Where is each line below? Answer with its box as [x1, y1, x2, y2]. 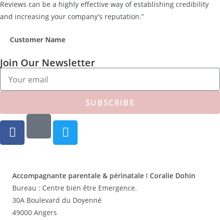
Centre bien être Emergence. [40, 183, 137, 192]
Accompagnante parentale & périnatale [12, 170, 146, 180]
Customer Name [10, 35, 65, 44]
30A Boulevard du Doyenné [12, 195, 104, 205]
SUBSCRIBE [85, 97, 135, 108]
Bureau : [12, 183, 40, 192]
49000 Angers [12, 207, 59, 217]
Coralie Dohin [148, 170, 195, 180]
